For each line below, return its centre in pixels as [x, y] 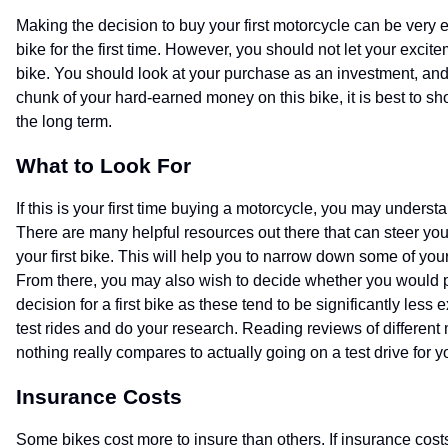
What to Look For [103, 165]
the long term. [64, 121]
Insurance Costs [99, 396]
